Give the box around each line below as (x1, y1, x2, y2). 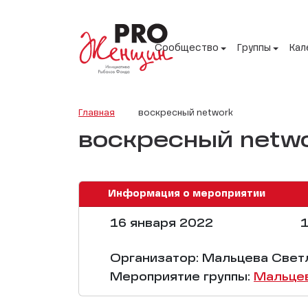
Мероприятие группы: (107, 272, 254, 283)
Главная (78, 108, 115, 118)
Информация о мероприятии (107, 188, 265, 199)
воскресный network (138, 108, 233, 118)
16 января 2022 (107, 218, 213, 230)
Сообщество (155, 43, 219, 54)
